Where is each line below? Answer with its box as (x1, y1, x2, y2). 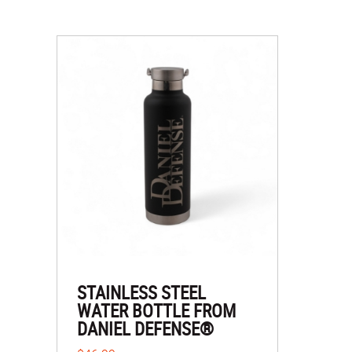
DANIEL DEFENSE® (77, 317, 214, 341)
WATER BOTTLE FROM (77, 299, 236, 323)
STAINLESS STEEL (77, 280, 206, 305)
